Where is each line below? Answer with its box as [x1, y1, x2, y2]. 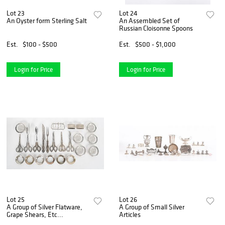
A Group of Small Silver [119, 202, 185, 212]
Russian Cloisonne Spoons [119, 24, 193, 33]
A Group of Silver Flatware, [7, 202, 82, 212]
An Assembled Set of [119, 16, 180, 26]
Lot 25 [7, 195, 25, 204]
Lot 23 [7, 9, 25, 18]
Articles [119, 210, 141, 219]
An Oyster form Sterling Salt [7, 16, 87, 26]
